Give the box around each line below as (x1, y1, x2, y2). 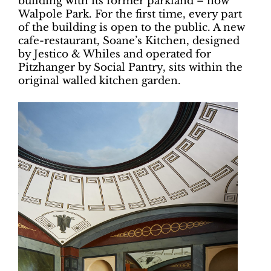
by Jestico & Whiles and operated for (18, 47, 211, 60)
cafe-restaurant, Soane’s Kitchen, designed (18, 34, 240, 47)
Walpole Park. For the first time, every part (18, 7, 242, 21)
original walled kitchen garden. (18, 74, 181, 87)
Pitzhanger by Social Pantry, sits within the (18, 60, 243, 74)
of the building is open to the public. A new (18, 21, 245, 34)
